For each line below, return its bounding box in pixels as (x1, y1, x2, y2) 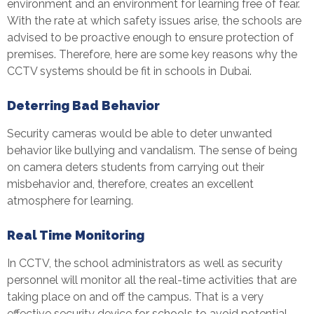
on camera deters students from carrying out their (7, 160, 264, 174)
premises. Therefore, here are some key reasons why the (7, 47, 297, 61)
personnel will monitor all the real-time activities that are (7, 273, 296, 287)
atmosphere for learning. (7, 193, 133, 207)
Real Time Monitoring (7, 227, 144, 243)
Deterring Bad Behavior (7, 97, 160, 113)
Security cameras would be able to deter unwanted (7, 126, 272, 140)
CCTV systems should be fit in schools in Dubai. (7, 64, 252, 78)
